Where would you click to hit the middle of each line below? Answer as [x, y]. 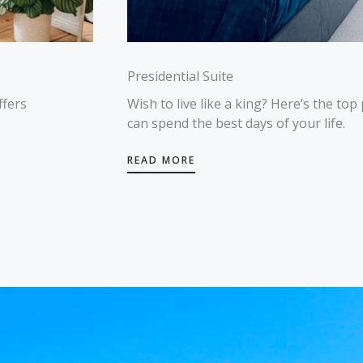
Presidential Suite [180, 76]
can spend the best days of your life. [236, 123]
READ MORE [161, 160]
